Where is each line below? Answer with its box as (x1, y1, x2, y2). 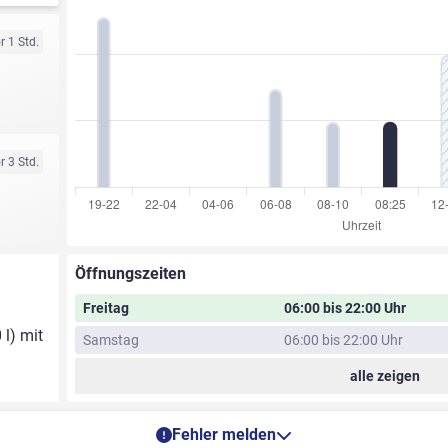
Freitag (82, 300, 129, 317)
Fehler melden (171, 425, 276, 445)
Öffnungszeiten (74, 264, 186, 284)
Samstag (82, 332, 139, 349)
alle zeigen (350, 368, 421, 385)
